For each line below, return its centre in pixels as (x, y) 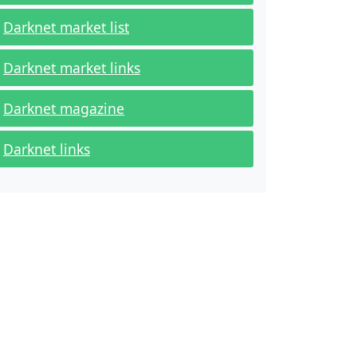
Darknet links (47, 149)
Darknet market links (72, 68)
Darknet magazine (64, 108)
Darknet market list (66, 27)
